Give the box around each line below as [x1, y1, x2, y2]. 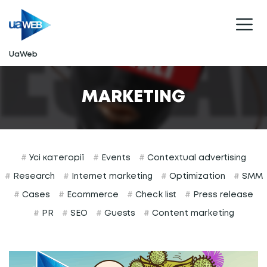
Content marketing [149, 209, 234, 217]
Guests [101, 209, 135, 217]
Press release [191, 191, 253, 198]
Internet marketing [69, 172, 153, 180]
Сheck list [133, 191, 176, 198]
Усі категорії [27, 154, 85, 162]
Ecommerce [64, 191, 119, 198]
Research [10, 172, 55, 180]
